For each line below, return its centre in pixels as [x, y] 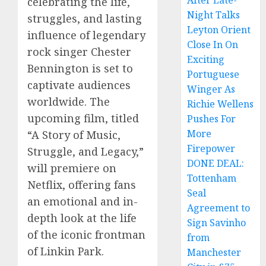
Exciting [206, 59]
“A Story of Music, [74, 135]
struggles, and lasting [85, 18]
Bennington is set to [80, 68]
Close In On [213, 45]
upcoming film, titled [83, 118]
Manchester [214, 252]
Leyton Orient [219, 30]
